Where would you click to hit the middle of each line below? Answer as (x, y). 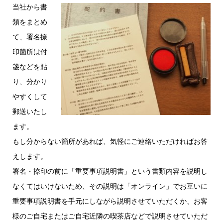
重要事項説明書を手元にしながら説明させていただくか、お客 (110, 201)
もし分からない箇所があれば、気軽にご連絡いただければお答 (110, 141)
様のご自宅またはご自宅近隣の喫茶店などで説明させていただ (110, 216)
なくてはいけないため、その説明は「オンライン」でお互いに (110, 186)
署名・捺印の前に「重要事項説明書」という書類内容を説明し (110, 171)
